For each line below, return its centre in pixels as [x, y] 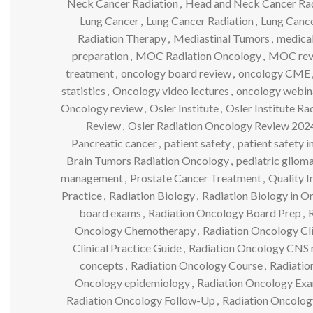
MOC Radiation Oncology [198, 55]
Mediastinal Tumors [221, 38]
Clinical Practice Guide [127, 247]
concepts [101, 265]
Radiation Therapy [122, 38]
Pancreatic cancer [114, 143]
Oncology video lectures [170, 90]
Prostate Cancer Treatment [196, 177]
